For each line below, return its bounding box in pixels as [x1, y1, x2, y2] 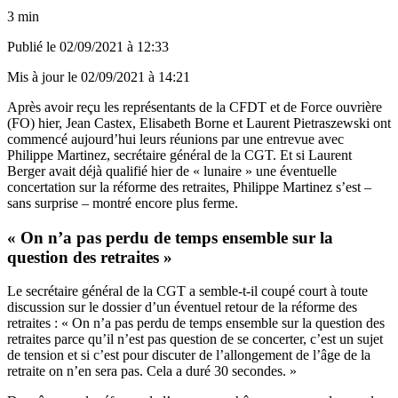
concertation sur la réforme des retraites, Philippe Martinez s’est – [7, 179, 371, 195]
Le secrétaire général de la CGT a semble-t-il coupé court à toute [7, 283, 368, 299]
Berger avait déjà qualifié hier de [7, 163, 193, 179]
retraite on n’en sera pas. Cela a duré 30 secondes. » [7, 363, 297, 379]
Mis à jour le [7, 68, 81, 84]
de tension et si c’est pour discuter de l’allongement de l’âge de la [7, 347, 370, 363]
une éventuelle [252, 163, 337, 179]
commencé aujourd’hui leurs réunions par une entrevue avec [7, 131, 344, 147]
